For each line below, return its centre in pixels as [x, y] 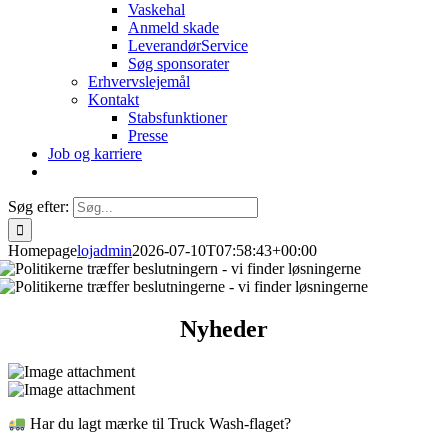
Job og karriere [95, 153]
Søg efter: [38, 206]
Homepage [42, 250]
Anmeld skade [173, 27]
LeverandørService [188, 45]
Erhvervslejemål [139, 81]
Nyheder [224, 328]
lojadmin [104, 250]
